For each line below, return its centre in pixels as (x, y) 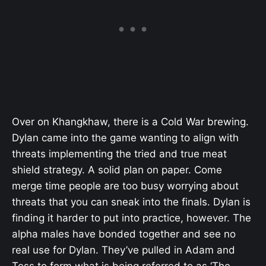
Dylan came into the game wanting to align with (125, 138)
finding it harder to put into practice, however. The (132, 218)
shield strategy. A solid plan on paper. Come (117, 170)
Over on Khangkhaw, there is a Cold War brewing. (130, 122)
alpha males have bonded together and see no (124, 234)
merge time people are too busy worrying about (125, 186)
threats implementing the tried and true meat (119, 154)
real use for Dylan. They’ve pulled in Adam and (123, 250)
